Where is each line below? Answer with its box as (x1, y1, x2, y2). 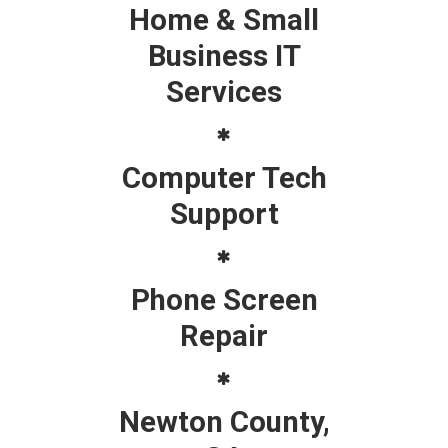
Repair (180, 318, 268, 353)
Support (169, 196, 279, 231)
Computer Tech (121, 160, 327, 195)
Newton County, (118, 404, 330, 439)
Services (166, 74, 282, 109)
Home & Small (129, 2, 319, 37)
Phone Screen (130, 282, 318, 317)
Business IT (147, 38, 301, 73)
